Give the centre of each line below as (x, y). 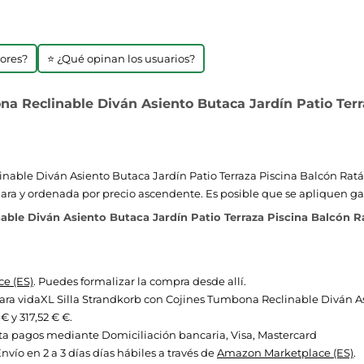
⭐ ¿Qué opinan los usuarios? (121, 58)
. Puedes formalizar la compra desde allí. (140, 281)
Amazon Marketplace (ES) (285, 353)
